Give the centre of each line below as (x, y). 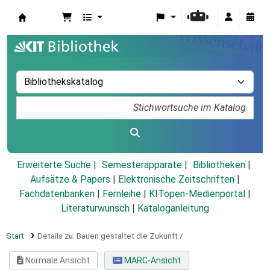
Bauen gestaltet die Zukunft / (130, 236)
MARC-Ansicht (151, 261)
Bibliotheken (219, 165)
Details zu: (57, 236)
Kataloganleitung (173, 209)
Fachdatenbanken (57, 194)
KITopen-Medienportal (197, 194)
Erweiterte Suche (54, 165)
